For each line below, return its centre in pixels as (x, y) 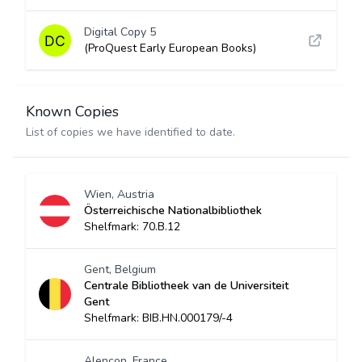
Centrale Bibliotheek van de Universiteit (186, 286)
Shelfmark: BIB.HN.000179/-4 (158, 318)
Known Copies (72, 112)
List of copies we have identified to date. (130, 132)
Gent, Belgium (120, 269)
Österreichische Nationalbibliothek (173, 210)
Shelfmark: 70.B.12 (132, 227)
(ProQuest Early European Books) (170, 48)
